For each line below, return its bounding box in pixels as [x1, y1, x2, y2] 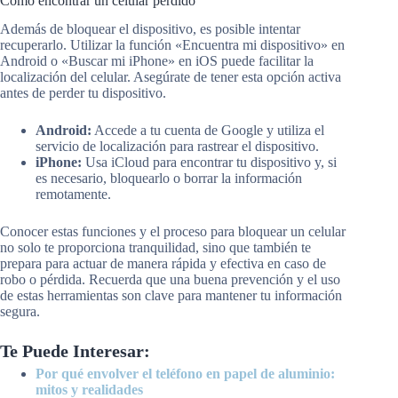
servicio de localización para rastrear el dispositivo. [36, 139, 319, 155]
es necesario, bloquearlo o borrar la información [36, 171, 302, 187]
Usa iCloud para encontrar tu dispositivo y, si [82, 155, 337, 171]
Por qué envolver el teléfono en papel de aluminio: [36, 366, 335, 382]
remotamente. [36, 187, 111, 203]
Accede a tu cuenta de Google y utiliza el [92, 123, 324, 139]
